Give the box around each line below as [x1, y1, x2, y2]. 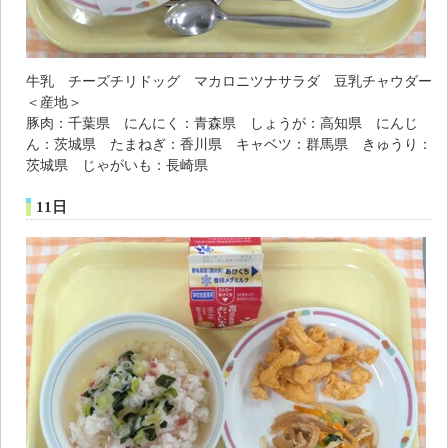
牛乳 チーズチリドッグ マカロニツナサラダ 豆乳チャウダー [26, 73, 432, 90]
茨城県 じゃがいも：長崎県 [26, 157, 208, 174]
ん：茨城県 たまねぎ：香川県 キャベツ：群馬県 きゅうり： [26, 136, 432, 153]
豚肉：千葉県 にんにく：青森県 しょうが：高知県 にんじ [26, 115, 418, 132]
